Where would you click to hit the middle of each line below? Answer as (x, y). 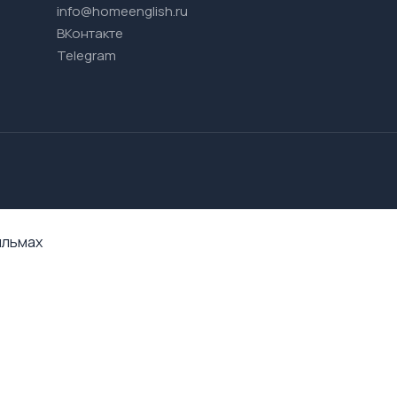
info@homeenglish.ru (122, 11)
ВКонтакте (90, 33)
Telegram (86, 55)
